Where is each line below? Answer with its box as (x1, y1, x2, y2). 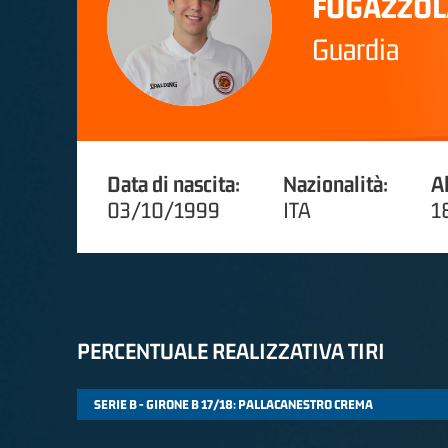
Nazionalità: (283, 170, 388, 197)
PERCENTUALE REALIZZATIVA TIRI (77, 337, 385, 364)
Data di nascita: (107, 170, 240, 197)
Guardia (312, 32, 399, 67)
